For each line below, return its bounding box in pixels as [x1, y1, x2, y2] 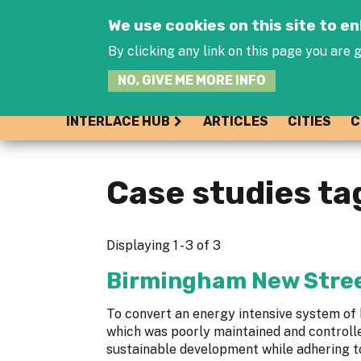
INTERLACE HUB [65, 114, 170, 129]
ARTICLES [203, 114, 268, 129]
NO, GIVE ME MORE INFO [118, 73, 267, 89]
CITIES [288, 114, 331, 129]
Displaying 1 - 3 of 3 [106, 238, 221, 253]
